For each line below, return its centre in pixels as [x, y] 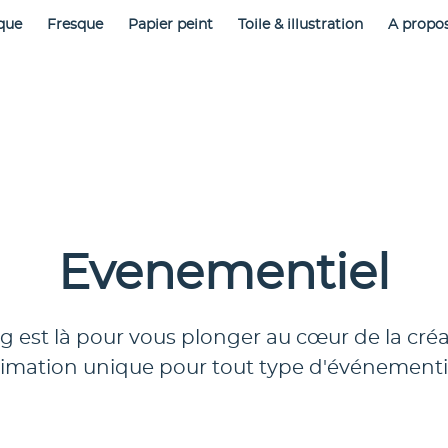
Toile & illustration [300, 25]
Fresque [75, 25]
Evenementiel [224, 275]
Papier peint [170, 25]
